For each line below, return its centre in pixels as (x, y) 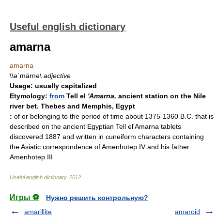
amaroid (187, 212)
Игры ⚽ (24, 197)
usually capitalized (65, 86)
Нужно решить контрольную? (97, 198)
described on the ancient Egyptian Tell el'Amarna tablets (95, 126)
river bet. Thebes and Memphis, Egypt (72, 106)
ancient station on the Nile (162, 96)
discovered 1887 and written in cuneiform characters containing (107, 137)
